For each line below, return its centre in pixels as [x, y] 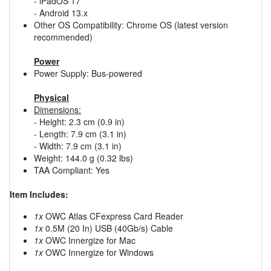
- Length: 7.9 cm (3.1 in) [80, 133]
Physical [51, 97]
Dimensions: [57, 109]
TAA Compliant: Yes [72, 170]
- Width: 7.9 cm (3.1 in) [78, 145]
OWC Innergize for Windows [98, 252]
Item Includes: [39, 194]
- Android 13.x [61, 12]
